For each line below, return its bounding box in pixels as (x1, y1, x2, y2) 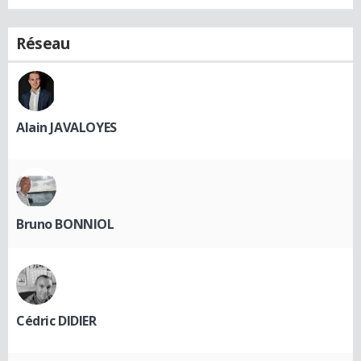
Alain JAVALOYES (16, 118, 117, 136)
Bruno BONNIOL (16, 214, 114, 233)
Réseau (16, 32, 70, 54)
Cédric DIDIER (16, 311, 97, 330)
